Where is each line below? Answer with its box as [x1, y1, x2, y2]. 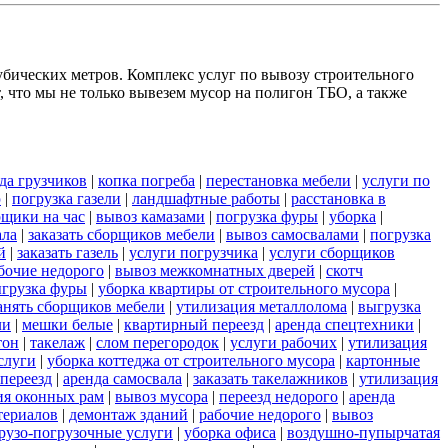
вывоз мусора [115, 387, 208, 405]
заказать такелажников [193, 369, 348, 387]
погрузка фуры [216, 207, 318, 225]
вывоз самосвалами [226, 225, 359, 243]
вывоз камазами [96, 207, 205, 225]
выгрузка [358, 297, 421, 315]
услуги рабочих [230, 333, 337, 351]
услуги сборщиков [269, 243, 395, 261]
